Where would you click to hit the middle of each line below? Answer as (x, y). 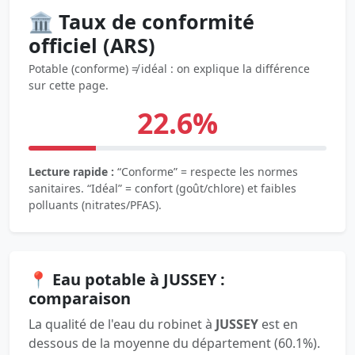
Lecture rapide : (71, 171)
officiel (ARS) (92, 45)
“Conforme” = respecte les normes (206, 171)
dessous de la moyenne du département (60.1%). (174, 343)
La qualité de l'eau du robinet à (122, 324)
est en (278, 324)
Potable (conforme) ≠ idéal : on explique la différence (169, 68)
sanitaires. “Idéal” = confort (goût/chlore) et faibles (162, 188)
